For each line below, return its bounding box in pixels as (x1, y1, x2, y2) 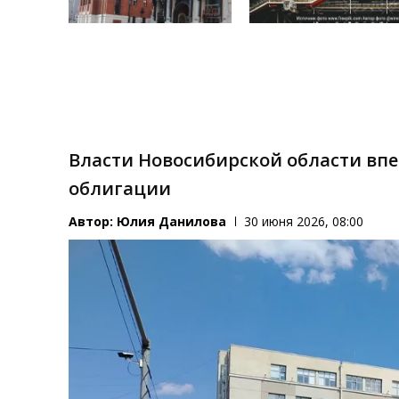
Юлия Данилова (117, 213, 227, 231)
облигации (69, 176, 172, 201)
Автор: (69, 213, 118, 231)
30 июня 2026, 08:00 (244, 213, 364, 231)
